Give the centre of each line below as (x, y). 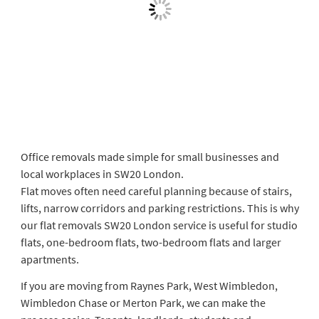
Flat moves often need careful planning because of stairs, (156, 190)
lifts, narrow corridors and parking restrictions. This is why (159, 208)
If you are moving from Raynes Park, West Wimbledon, (149, 285)
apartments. (49, 259)
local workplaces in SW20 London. (102, 173)
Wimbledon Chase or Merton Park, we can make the (143, 302)
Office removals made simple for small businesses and (150, 156)
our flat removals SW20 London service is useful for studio (159, 225)
